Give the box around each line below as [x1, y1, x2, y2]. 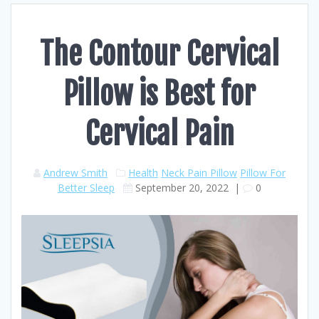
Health [128, 166, 158, 179]
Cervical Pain [85, 115, 234, 152]
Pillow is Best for [63, 75, 256, 113]
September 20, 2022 [135, 181, 229, 194]
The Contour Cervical [40, 36, 279, 73]
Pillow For [240, 166, 286, 179]
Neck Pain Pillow [161, 166, 237, 179]
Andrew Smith [43, 166, 108, 179]
